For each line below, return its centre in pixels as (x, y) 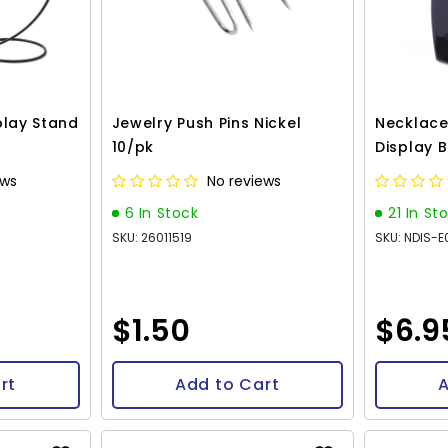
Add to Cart (227, 385)
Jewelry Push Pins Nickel (206, 123)
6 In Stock (161, 213)
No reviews (243, 181)
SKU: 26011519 (151, 238)
